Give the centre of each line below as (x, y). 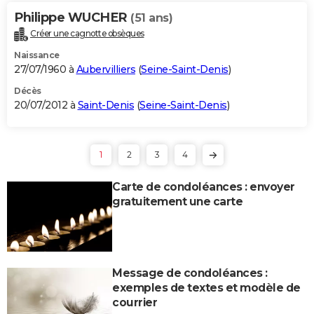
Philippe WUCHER (72, 17)
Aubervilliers (105, 69)
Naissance (37, 55)
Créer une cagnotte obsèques (87, 33)
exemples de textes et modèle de (206, 287)
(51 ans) (151, 18)
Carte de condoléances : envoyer (204, 186)
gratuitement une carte (177, 201)
